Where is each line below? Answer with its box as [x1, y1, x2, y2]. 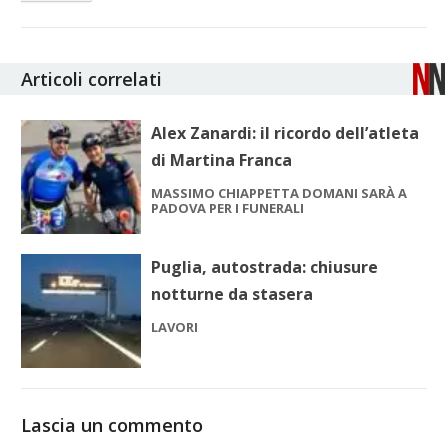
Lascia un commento [21, 412, 204, 437]
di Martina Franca [151, 148, 293, 171]
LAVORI [151, 317, 199, 336]
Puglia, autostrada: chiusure [151, 255, 379, 278]
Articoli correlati [21, 66, 163, 91]
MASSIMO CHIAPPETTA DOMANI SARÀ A [151, 183, 408, 202]
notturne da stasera [151, 282, 314, 305]
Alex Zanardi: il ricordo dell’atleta [151, 121, 420, 144]
